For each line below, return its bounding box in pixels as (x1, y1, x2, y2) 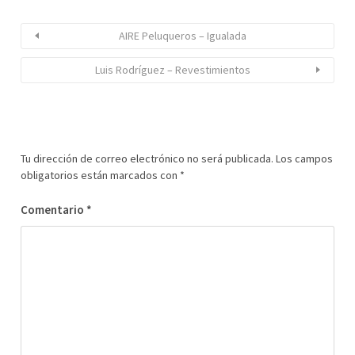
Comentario (21, 201, 86, 217)
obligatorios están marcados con (21, 167, 180, 182)
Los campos (276, 151, 333, 166)
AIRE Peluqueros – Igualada (118, 28, 246, 43)
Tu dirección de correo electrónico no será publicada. (21, 151, 273, 166)
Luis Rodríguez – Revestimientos (95, 62, 250, 77)
